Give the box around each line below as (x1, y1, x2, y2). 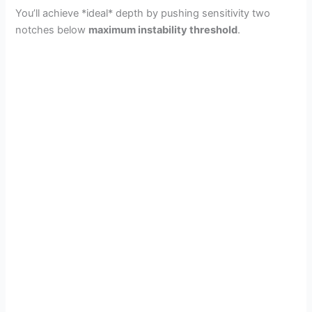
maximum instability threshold (88, 23, 238, 36)
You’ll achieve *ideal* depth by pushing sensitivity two (15, 6, 271, 19)
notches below (15, 23, 89, 36)
